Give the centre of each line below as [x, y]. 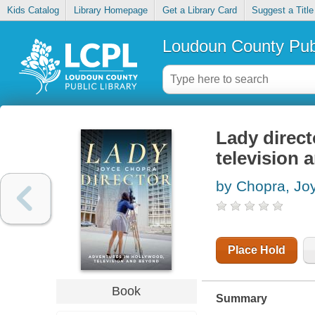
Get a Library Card [199, 11]
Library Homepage [110, 11]
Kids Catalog [33, 11]
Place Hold [256, 250]
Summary [241, 299]
